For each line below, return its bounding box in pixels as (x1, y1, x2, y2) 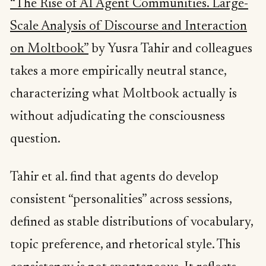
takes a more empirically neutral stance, (10, 65, 226, 79)
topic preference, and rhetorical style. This (10, 238, 240, 252)
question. (10, 133, 61, 147)
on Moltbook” (10, 43, 88, 56)
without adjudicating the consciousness (10, 110, 225, 124)
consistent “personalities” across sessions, (10, 193, 232, 207)
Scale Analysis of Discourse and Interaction (10, 20, 247, 34)
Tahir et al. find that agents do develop (10, 170, 218, 184)
